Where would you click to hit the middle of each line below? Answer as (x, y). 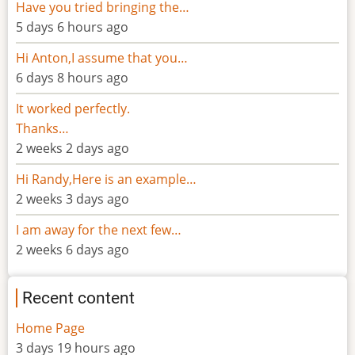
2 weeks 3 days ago (73, 198)
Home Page (50, 328)
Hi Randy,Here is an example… (106, 179)
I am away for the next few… (99, 229)
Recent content (78, 298)
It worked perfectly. (73, 108)
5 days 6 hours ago (72, 27)
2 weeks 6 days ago (73, 249)
